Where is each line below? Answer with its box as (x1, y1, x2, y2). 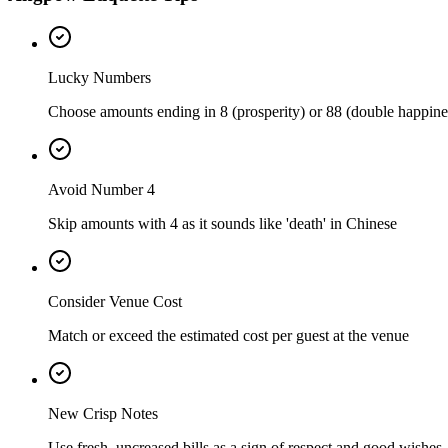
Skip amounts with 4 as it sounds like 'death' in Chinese (48, 215, 397, 233)
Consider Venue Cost (48, 293, 182, 311)
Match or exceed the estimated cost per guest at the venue (48, 327, 409, 345)
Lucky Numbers (48, 69, 151, 87)
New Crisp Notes (48, 405, 158, 423)
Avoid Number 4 (48, 181, 155, 199)
